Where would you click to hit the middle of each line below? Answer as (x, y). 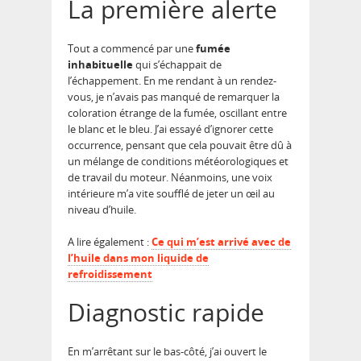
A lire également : (110, 242)
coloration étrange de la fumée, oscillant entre (177, 113)
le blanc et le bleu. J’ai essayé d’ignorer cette (170, 129)
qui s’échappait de (177, 65)
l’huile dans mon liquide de (138, 258)
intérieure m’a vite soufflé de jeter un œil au (171, 194)
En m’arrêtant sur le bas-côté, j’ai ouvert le (167, 352)
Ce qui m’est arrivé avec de (221, 242)
